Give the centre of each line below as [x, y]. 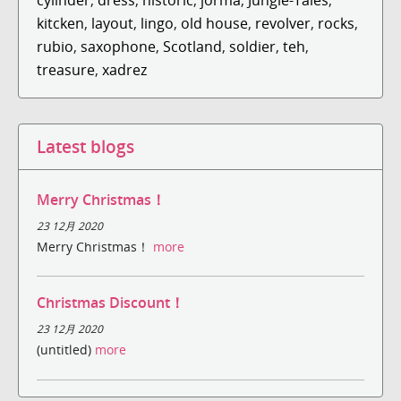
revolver [283, 23]
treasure [66, 69]
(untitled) [66, 350]
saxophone [118, 46]
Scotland [192, 46]
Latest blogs [85, 146]
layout [112, 23]
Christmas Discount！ [111, 303]
